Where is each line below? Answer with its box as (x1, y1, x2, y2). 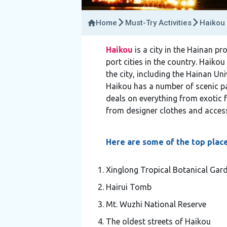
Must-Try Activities (125, 18, 192, 27)
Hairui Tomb (105, 182, 152, 192)
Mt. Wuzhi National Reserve (105, 199, 206, 209)
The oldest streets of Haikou (105, 216, 211, 226)
